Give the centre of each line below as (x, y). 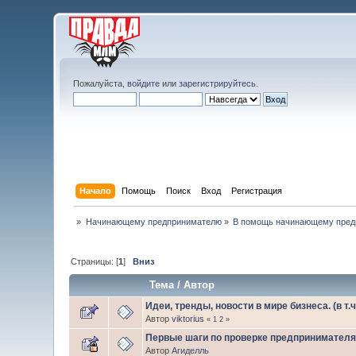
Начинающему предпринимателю (153, 222)
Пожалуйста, (101, 83)
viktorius (188, 318)
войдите (144, 83)
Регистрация (256, 190)
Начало (95, 190)
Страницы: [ (95, 261)
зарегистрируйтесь (218, 83)
